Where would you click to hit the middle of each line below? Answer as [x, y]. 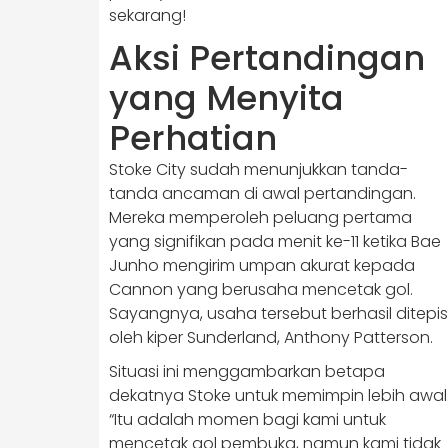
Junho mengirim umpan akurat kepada [262, 265]
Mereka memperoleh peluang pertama [260, 217]
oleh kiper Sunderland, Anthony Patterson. [271, 337]
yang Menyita [226, 98]
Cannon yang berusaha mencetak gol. [261, 289]
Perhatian [193, 138]
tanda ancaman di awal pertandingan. [262, 193]
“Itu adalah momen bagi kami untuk [247, 419]
